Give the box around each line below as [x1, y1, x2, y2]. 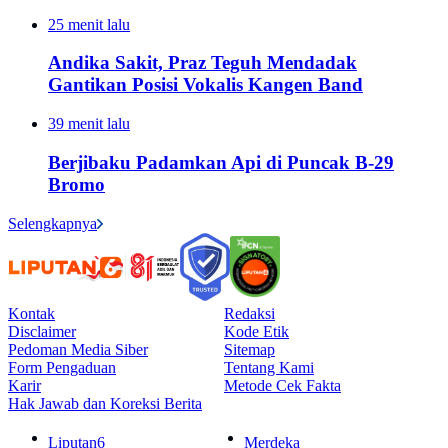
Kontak [8, 304, 55, 322]
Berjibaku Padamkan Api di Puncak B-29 [48, 151, 394, 173]
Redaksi [224, 304, 275, 322]
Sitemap [224, 340, 275, 358]
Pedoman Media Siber [8, 340, 148, 358]
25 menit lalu [48, 15, 130, 33]
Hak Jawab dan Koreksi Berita [8, 394, 202, 412]
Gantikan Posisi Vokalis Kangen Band [48, 74, 363, 96]
